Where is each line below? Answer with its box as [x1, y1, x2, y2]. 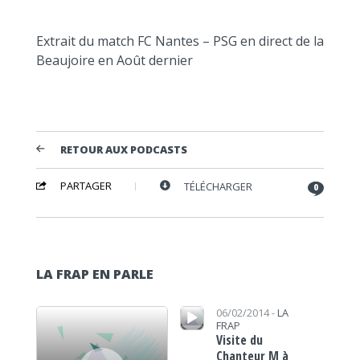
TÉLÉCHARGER [183, 178, 252, 194]
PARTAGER [59, 178, 112, 193]
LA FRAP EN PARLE [35, 264, 153, 283]
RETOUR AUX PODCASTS [59, 141, 187, 157]
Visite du [215, 330, 263, 349]
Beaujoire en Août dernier [35, 51, 193, 69]
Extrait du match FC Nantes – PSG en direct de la [35, 31, 324, 50]
